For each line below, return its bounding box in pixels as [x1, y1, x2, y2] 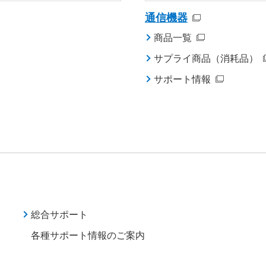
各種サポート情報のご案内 [31, 230, 145, 240]
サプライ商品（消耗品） [154, 53, 258, 64]
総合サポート [31, 209, 88, 220]
